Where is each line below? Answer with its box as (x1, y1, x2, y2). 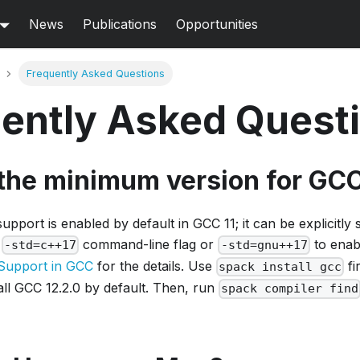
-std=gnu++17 (220, 238, 308, 253)
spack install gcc (219, 260, 342, 275)
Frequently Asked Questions (26, 67, 165, 80)
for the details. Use (93, 258, 216, 275)
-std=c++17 (4, 238, 77, 253)
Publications (83, 16, 157, 32)
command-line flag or (79, 236, 219, 253)
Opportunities (176, 16, 259, 32)
